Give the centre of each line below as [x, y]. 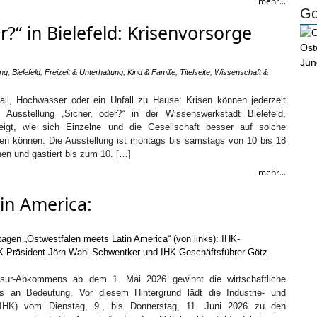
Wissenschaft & [241, 72]
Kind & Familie [151, 72]
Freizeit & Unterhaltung [84, 72]
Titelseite [195, 72]
